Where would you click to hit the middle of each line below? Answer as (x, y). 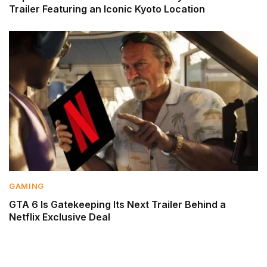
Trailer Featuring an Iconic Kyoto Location (107, 9)
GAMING (27, 186)
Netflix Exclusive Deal (60, 217)
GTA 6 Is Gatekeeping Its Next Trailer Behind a (117, 205)
